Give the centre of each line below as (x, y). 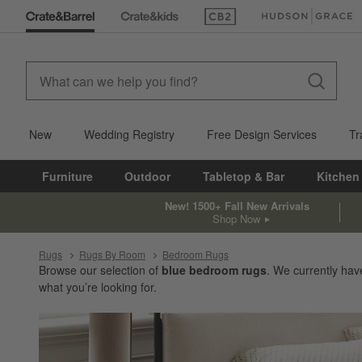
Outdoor (148, 176)
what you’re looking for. (98, 286)
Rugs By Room (112, 254)
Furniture (67, 176)
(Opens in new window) (264, 24)
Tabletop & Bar (244, 176)
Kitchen (338, 176)
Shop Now (236, 218)
